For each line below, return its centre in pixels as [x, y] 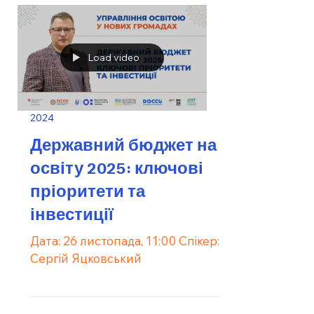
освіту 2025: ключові [117, 167]
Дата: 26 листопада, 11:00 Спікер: [125, 241]
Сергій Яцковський [86, 259]
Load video [114, 58]
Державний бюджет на [123, 144]
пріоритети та [88, 190]
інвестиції [72, 213]
